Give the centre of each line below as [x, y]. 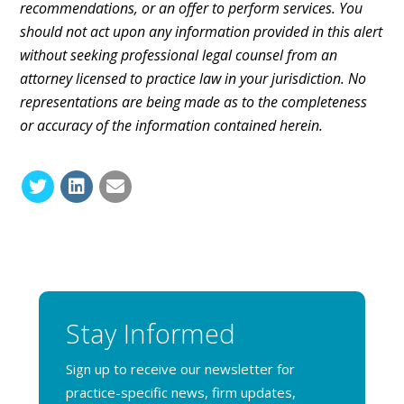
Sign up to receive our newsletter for [180, 369]
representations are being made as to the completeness [194, 102]
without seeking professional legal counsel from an [179, 55]
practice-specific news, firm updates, [180, 392]
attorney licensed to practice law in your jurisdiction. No [193, 78]
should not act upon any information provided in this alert [202, 32]
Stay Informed [150, 333]
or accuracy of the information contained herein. [172, 125]
